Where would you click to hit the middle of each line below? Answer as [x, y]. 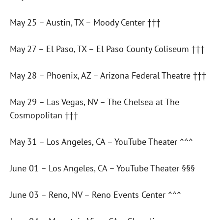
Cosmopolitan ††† [44, 115]
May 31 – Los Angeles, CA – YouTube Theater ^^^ [101, 142]
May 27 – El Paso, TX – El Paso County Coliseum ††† [107, 49]
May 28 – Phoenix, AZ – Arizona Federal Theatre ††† [108, 76]
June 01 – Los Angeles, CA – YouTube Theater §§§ [102, 168]
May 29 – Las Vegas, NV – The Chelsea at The [95, 102]
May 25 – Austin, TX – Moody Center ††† [85, 23]
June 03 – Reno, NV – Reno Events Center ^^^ [96, 195]
